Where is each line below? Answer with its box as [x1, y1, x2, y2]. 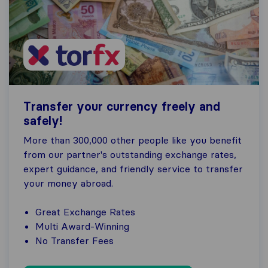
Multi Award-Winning [35, 220, 129, 233]
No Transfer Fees [35, 234, 114, 247]
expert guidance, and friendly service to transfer [23, 163, 243, 175]
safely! [23, 114, 62, 129]
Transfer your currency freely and [23, 99, 220, 114]
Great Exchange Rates [35, 206, 135, 218]
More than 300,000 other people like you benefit [23, 134, 242, 147]
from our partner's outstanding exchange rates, [23, 148, 236, 161]
